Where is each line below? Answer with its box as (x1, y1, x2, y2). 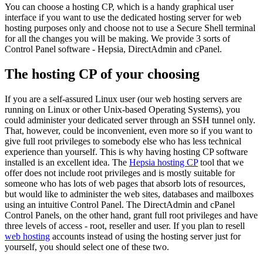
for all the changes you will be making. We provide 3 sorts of (5, 33, 230, 43)
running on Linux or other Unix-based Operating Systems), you (5, 104, 240, 114)
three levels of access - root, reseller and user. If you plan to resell (5, 220, 245, 231)
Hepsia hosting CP (129, 157, 198, 167)
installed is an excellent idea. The (5, 157, 129, 167)
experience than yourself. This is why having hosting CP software (5, 146, 248, 157)
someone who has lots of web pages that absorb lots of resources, (5, 178, 245, 188)
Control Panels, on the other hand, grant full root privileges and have (5, 210, 258, 220)
